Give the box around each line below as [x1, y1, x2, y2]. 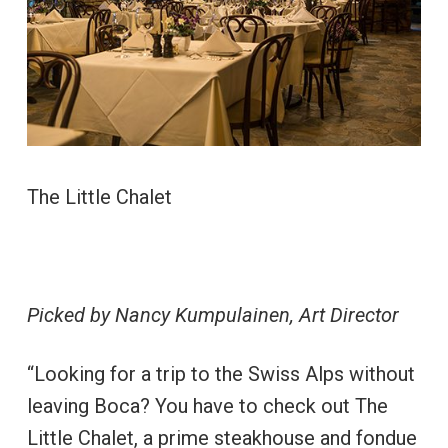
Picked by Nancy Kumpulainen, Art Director [26, 303, 399, 328]
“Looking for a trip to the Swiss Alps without [26, 362, 415, 387]
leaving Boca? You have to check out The [26, 394, 388, 419]
